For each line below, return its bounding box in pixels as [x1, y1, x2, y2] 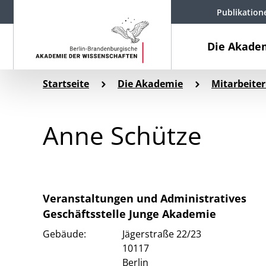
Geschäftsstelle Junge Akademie [43, 207, 216, 221]
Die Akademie [118, 77, 183, 90]
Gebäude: [43, 227, 86, 240]
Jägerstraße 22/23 [122, 227, 201, 240]
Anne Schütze [43, 118, 202, 152]
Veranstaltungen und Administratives [43, 191, 246, 205]
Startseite [43, 77, 89, 90]
